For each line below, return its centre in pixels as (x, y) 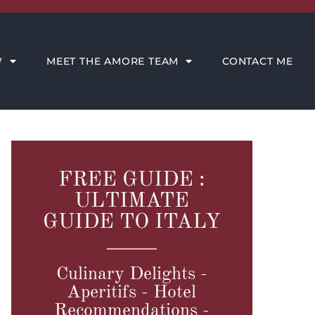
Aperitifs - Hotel (132, 292)
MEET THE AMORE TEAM (112, 61)
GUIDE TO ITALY (131, 222)
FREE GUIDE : (132, 180)
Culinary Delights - (131, 274)
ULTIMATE (131, 201)
